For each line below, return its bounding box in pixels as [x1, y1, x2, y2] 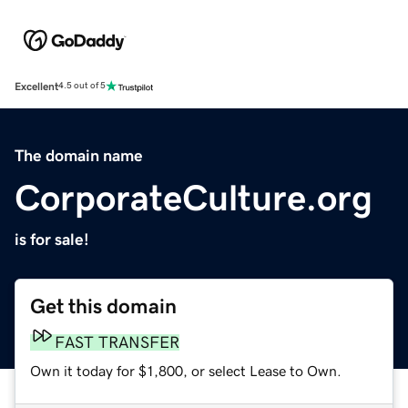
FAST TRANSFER [55, 333, 179, 351]
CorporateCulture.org [15, 178, 372, 216]
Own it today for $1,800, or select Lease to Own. [30, 362, 342, 378]
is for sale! [15, 230, 89, 248]
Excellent [15, 80, 58, 92]
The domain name [15, 147, 143, 164]
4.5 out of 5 [58, 81, 106, 91]
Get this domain [30, 295, 177, 317]
